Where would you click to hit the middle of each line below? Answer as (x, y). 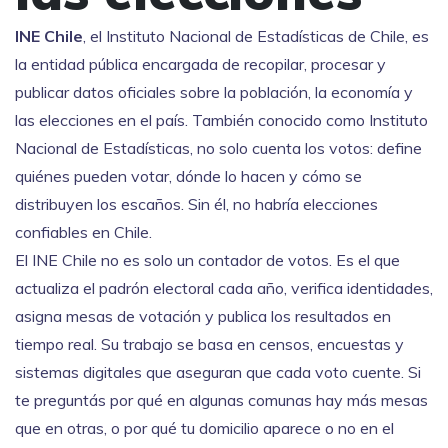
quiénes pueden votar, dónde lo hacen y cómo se (188, 176)
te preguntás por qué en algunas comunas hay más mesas (221, 400)
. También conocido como (277, 120)
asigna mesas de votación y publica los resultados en (203, 316)
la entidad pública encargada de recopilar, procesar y (200, 64)
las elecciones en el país (100, 120)
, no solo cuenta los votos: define (306, 148)
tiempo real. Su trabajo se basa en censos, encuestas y (209, 344)
